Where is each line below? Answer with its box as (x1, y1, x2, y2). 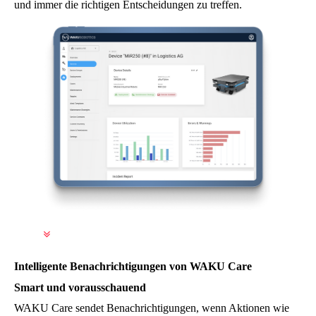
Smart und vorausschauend (14, 281, 149, 293)
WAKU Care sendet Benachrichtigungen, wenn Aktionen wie (14, 301, 289, 314)
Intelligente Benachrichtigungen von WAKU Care (14, 260, 252, 273)
